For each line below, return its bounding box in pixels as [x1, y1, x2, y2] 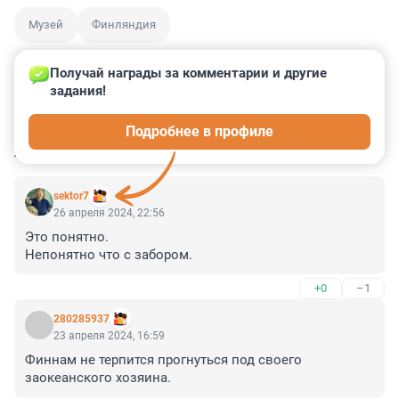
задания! [50, 83, 106, 100]
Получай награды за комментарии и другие [50, 65, 330, 82]
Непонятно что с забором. [25, 247, 192, 264]
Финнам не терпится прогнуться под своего [25, 352, 302, 369]
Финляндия [92, 18, 156, 32]
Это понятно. [25, 229, 112, 246]
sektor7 [53, 190, 89, 203]
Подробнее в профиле [126, 123, 273, 141]
